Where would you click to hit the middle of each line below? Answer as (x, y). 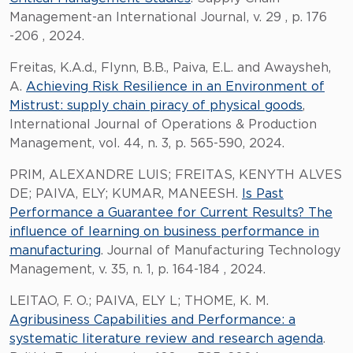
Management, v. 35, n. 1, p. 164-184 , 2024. (137, 269)
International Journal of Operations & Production (163, 124)
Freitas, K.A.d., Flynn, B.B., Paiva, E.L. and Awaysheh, (170, 68)
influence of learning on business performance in (164, 232)
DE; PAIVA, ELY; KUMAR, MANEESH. (126, 194)
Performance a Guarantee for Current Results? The (171, 213)
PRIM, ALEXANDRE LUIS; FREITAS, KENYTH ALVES (176, 175)
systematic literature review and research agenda (166, 339)
